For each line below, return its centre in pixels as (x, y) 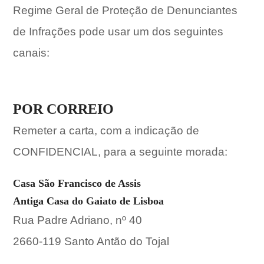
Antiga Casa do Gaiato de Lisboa (89, 201)
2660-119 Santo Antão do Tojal (91, 241)
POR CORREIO (64, 109)
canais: (32, 53)
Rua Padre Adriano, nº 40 (78, 220)
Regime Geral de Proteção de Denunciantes (126, 10)
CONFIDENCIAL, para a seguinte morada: (121, 152)
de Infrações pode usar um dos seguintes (118, 32)
